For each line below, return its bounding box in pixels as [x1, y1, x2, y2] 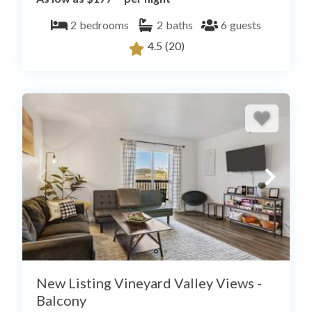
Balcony [36, 292, 86, 309]
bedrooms [79, 18, 129, 32]
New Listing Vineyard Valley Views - [36, 274, 262, 292]
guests [230, 18, 261, 32]
